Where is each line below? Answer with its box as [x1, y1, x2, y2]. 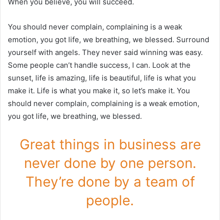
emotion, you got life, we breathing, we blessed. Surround [8, 35, 209, 45]
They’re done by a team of [25, 173, 195, 191]
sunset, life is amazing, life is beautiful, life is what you [8, 73, 196, 83]
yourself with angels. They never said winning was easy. [8, 48, 203, 57]
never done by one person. [24, 155, 196, 172]
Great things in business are [19, 136, 201, 153]
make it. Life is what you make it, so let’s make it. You [8, 86, 190, 96]
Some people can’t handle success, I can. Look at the [8, 60, 191, 70]
